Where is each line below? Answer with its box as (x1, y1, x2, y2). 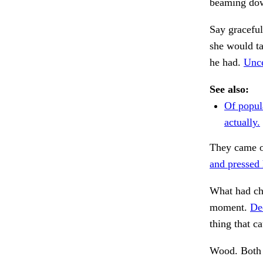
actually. (224, 116, 260, 129)
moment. (210, 201, 250, 214)
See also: (210, 83, 249, 96)
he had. (210, 56, 244, 69)
